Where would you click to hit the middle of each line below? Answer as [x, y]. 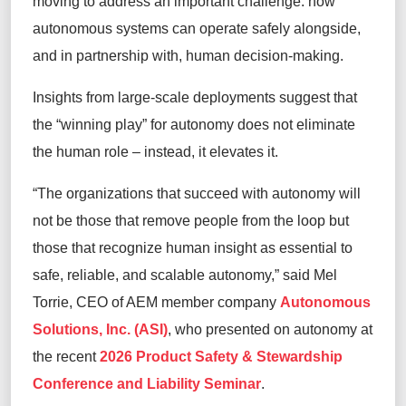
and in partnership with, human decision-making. [190, 55]
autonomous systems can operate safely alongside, [197, 28]
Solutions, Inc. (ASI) [100, 329]
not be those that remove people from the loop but [191, 220]
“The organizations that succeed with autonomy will [197, 193]
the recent [66, 356]
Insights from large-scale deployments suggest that [195, 97]
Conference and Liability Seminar [147, 383]
